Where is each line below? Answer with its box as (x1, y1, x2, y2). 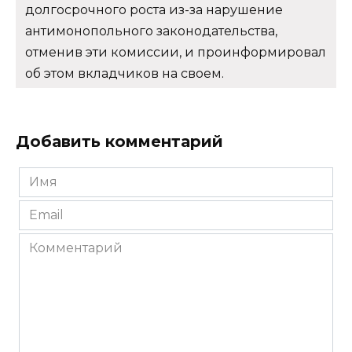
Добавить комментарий (16, 131, 223, 151)
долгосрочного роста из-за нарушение (25, 2, 283, 17)
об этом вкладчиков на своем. (25, 65, 224, 81)
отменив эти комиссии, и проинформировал (25, 44, 326, 60)
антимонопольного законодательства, (25, 23, 277, 38)
